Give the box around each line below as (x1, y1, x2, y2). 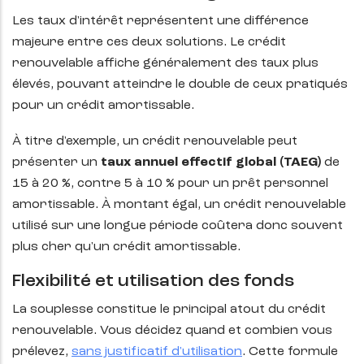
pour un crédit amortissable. (12, 99, 194, 113)
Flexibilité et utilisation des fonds (12, 272, 294, 291)
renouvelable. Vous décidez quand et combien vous (12, 324, 332, 338)
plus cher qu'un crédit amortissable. (12, 240, 240, 254)
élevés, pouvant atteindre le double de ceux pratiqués (12, 78, 348, 92)
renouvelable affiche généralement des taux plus (12, 57, 318, 71)
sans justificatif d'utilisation (71, 345, 242, 359)
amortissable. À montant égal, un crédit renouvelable (12, 198, 346, 212)
